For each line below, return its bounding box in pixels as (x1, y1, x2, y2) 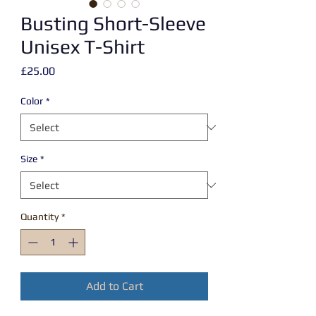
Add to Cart (85, 279, 143, 293)
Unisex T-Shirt (20, 35, 145, 58)
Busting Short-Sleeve (20, 12, 206, 35)
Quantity (20, 211, 59, 222)
